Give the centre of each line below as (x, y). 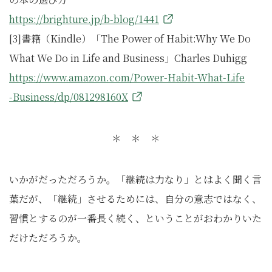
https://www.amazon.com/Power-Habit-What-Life (127, 78)
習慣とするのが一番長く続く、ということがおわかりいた (135, 219)
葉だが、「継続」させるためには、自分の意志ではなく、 (135, 199)
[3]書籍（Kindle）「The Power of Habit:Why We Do (130, 39)
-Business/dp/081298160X (69, 97)
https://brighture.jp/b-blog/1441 (84, 19)
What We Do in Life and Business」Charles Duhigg (128, 58)
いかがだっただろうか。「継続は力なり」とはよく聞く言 (135, 180)
